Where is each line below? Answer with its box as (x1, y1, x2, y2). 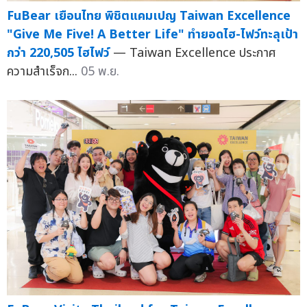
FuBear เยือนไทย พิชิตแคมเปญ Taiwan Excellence (7, 6, 291, 25)
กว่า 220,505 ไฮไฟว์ (7, 43, 110, 62)
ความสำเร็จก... (7, 62, 81, 81)
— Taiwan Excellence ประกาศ (113, 43, 276, 62)
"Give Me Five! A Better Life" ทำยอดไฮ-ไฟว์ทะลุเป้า (7, 25, 298, 44)
